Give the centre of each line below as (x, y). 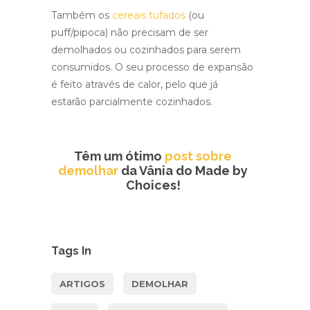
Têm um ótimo (119, 156)
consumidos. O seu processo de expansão (152, 67)
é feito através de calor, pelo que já (135, 84)
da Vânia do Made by (183, 171)
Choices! (153, 185)
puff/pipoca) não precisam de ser (130, 33)
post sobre (198, 156)
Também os (82, 15)
